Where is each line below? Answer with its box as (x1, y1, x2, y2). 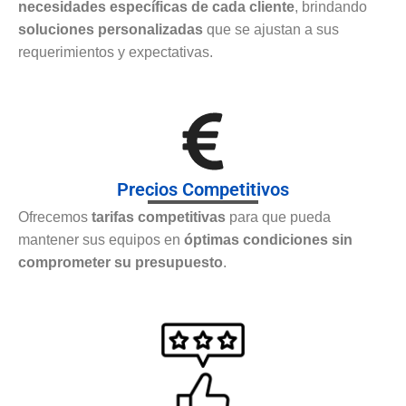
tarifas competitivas (92, 209, 226, 226)
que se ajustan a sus (203, 22, 339, 38)
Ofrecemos (18, 209, 92, 226)
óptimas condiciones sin (184, 232, 353, 248)
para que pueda (226, 209, 331, 226)
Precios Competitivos (117, 179, 289, 201)
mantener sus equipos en (18, 232, 184, 248)
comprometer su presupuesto (18, 255, 223, 271)
